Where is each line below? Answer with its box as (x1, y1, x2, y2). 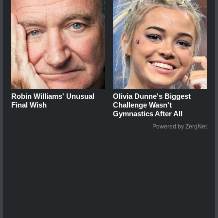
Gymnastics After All (113, 109, 183, 118)
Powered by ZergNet (152, 123, 207, 130)
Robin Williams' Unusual (11, 91, 94, 100)
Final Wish (11, 100, 47, 109)
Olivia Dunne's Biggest (113, 91, 191, 100)
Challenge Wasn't (113, 100, 172, 109)
